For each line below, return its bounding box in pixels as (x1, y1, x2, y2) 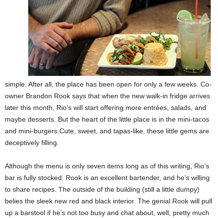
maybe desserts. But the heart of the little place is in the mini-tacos (5, 115, 209, 123)
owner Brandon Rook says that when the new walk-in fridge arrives (5, 92, 210, 100)
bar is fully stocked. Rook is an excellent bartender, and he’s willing (5, 174, 210, 182)
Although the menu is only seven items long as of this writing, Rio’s (5, 162, 209, 170)
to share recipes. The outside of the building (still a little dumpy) (5, 185, 200, 193)
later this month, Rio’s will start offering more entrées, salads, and (5, 104, 206, 111)
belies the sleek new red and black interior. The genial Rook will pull (5, 197, 212, 205)
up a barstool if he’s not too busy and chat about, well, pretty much (5, 209, 209, 217)
